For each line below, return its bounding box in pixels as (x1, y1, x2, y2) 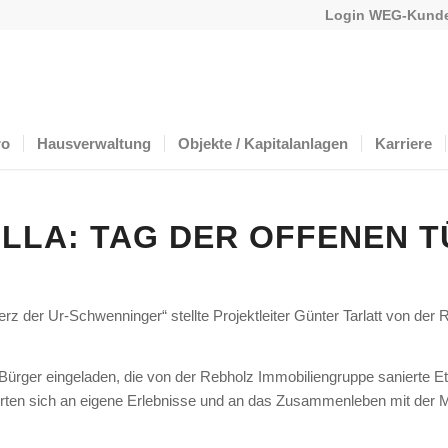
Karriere (375, 135, 433, 152)
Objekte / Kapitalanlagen (178, 135, 349, 152)
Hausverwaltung (37, 135, 152, 152)
